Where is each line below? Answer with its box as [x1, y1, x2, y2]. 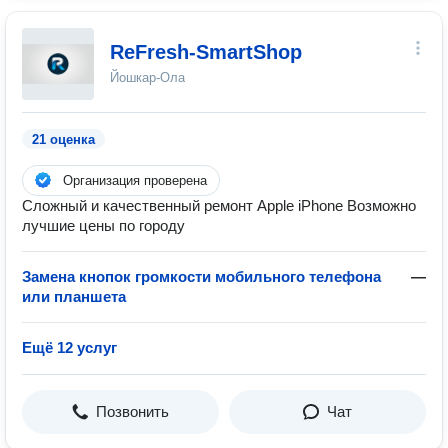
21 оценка [32, 132, 95, 147]
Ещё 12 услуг [22, 339, 117, 356]
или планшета [22, 288, 126, 305]
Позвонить [96, 403, 169, 420]
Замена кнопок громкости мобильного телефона [22, 268, 381, 285]
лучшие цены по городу [22, 217, 185, 234]
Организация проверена [63, 173, 207, 188]
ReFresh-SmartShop [110, 41, 302, 63]
